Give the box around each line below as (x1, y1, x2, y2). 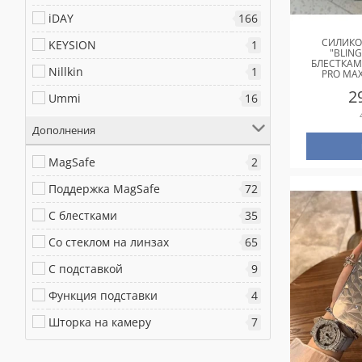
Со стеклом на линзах (48, 234, 169, 250)
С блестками (48, 208, 117, 223)
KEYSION (48, 37, 96, 53)
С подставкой (48, 261, 123, 276)
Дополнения (32, 123, 95, 137)
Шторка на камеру (48, 314, 151, 330)
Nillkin (48, 64, 83, 79)
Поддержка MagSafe (48, 181, 160, 196)
